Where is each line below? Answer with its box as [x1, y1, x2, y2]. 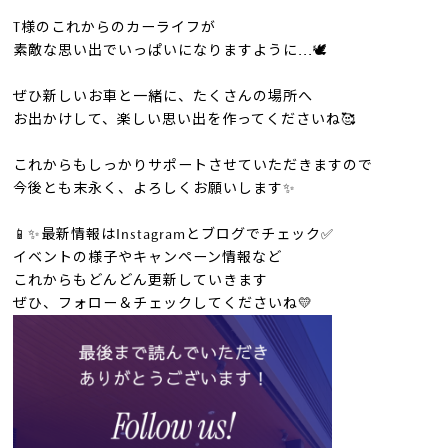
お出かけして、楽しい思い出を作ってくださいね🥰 [12, 111, 356, 128]
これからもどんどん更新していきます [12, 272, 268, 289]
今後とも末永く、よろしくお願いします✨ [12, 180, 296, 197]
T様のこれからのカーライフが [12, 19, 216, 36]
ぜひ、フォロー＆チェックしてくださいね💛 [12, 295, 313, 312]
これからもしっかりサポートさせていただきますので [12, 157, 373, 174]
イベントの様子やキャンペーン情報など [12, 249, 282, 266]
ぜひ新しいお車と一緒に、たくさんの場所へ [12, 88, 313, 105]
